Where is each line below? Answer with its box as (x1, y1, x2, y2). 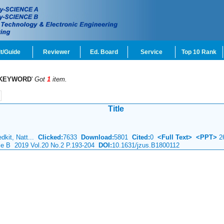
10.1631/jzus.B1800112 (112, 141, 179, 149)
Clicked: (38, 133, 63, 141)
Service (140, 48, 162, 55)
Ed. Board (90, 48, 118, 55)
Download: (81, 133, 114, 141)
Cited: (128, 133, 150, 141)
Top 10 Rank (181, 48, 216, 55)
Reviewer (43, 48, 70, 55)
